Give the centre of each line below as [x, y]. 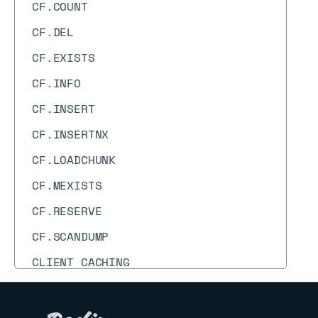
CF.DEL [53, 32]
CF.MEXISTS [67, 185]
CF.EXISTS [64, 57]
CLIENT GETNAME [81, 287]
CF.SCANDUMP [71, 236]
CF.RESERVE [67, 211]
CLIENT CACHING [81, 262]
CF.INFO [56, 83]
